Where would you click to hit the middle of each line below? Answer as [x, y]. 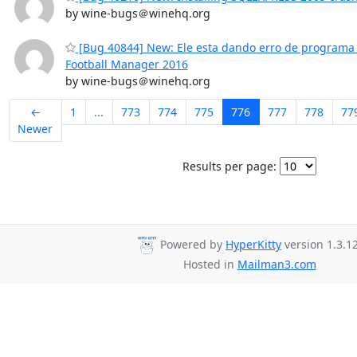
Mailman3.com [277, 264]
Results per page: [229, 166]
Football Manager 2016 [126, 64]
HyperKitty [253, 245]
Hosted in [210, 264]
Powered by [191, 245]
